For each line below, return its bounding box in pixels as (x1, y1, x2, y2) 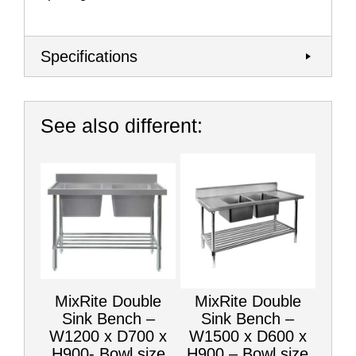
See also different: (41, 114, 203, 137)
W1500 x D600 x (188, 327, 307, 346)
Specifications (41, 47, 137, 65)
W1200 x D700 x (49, 327, 168, 346)
